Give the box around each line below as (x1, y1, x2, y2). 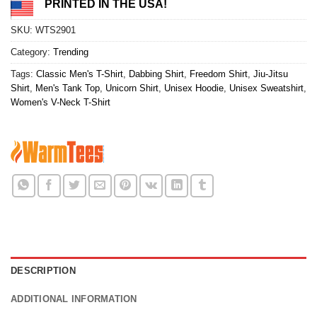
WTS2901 (35, 24, 76, 35)
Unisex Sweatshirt (229, 82, 304, 93)
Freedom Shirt (190, 68, 248, 79)
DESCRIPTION (11, 265, 76, 276)
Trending (53, 46, 88, 57)
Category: (11, 46, 53, 57)
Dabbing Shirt (129, 68, 184, 79)
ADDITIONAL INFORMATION (11, 293, 137, 304)
